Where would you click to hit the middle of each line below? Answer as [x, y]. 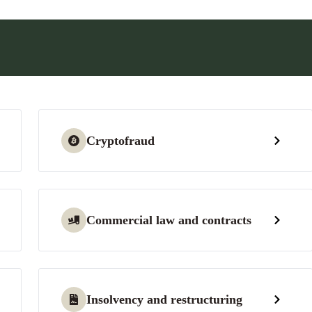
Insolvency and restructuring [164, 299]
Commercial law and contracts [169, 220]
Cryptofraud [120, 141]
